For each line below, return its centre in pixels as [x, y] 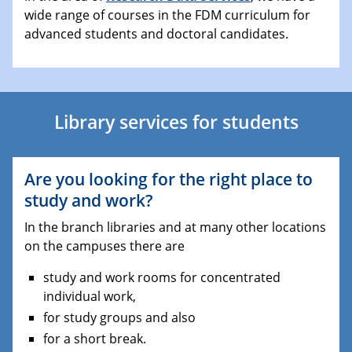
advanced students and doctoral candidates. [156, 34]
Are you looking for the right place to [169, 179]
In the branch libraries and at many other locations [175, 227]
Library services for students [176, 121]
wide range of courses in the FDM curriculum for [167, 15]
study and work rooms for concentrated [162, 277]
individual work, [90, 296]
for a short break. [95, 338]
